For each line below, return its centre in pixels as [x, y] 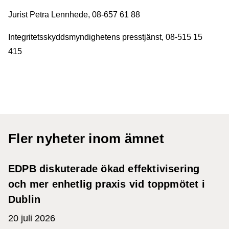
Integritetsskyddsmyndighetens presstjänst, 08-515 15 [105, 37]
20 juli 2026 [32, 218]
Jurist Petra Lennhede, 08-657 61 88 [74, 15]
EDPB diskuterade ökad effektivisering [104, 169]
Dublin [25, 199]
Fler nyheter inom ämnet [86, 139]
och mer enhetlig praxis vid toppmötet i [107, 184]
